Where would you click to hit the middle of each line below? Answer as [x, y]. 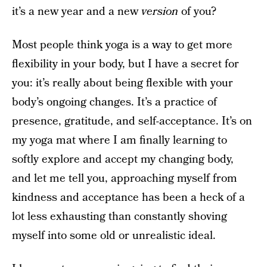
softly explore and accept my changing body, [123, 159]
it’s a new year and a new [77, 12]
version [160, 12]
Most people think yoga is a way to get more [122, 45]
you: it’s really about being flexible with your [122, 83]
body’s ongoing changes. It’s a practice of [114, 102]
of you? [197, 12]
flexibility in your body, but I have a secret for [125, 64]
